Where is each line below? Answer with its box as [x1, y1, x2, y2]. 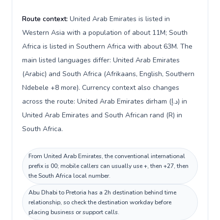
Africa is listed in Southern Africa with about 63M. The [22, 42, 192, 51]
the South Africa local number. [28, 172, 110, 180]
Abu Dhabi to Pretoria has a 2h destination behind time [28, 189, 176, 196]
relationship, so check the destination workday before [28, 198, 171, 206]
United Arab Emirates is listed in [70, 14, 170, 24]
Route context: [22, 14, 70, 24]
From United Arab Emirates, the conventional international [28, 152, 185, 160]
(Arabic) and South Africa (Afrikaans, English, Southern [22, 69, 194, 79]
